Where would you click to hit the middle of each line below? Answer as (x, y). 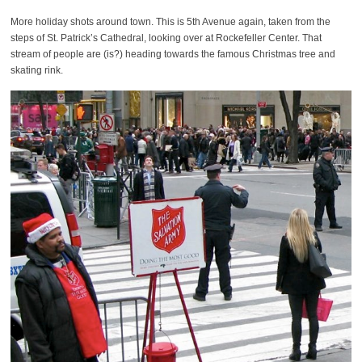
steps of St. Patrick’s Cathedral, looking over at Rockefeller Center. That (166, 38)
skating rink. (36, 71)
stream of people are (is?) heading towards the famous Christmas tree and (173, 55)
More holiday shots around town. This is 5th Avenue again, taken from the (170, 22)
